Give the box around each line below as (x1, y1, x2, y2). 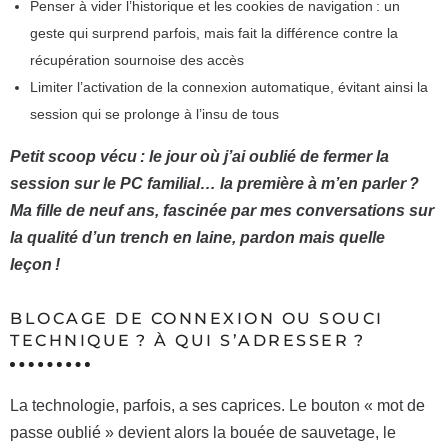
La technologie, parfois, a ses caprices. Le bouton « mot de (10, 396, 425, 414)
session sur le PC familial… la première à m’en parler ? (10, 174, 419, 192)
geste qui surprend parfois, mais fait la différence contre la (30, 24, 398, 41)
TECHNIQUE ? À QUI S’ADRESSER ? (10, 330, 365, 350)
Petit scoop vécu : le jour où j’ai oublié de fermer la (10, 147, 389, 165)
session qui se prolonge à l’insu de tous (30, 105, 279, 122)
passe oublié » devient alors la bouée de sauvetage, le (10, 423, 396, 441)
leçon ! (10, 255, 60, 273)
